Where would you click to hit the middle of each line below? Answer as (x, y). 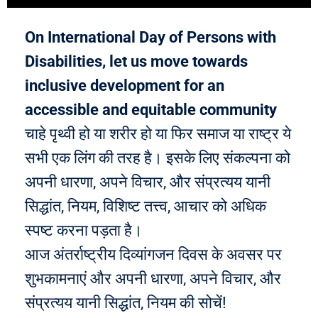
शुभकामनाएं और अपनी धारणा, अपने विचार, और (153, 279)
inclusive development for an (125, 86)
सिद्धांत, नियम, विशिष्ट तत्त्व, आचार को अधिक (146, 206)
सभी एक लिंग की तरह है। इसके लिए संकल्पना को (158, 158)
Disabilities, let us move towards (136, 61)
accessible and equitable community (153, 110)
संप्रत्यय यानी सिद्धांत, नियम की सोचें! (126, 303)
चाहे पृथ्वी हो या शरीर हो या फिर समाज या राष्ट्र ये (158, 134)
